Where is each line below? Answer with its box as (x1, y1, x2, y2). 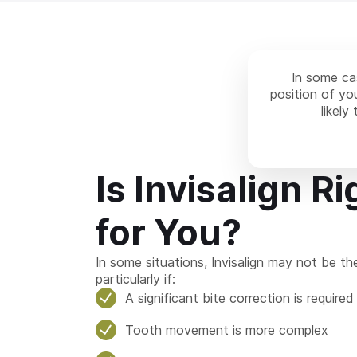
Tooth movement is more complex (125, 321, 328, 338)
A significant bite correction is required (125, 289, 353, 306)
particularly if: (95, 271, 175, 287)
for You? (95, 210, 241, 255)
